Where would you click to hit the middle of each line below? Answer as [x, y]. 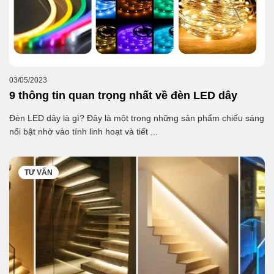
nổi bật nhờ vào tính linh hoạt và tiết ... [83, 132]
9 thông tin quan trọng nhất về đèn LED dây [123, 96]
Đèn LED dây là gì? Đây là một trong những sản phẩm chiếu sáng [137, 118]
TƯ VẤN [39, 173]
